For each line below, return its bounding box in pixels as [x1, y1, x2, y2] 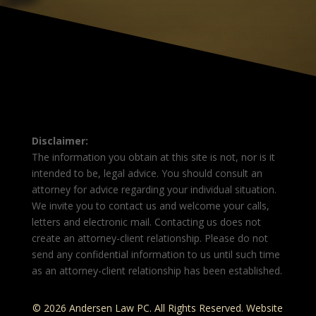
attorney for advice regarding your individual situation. [31, 183, 276, 197]
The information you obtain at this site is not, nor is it [31, 150, 275, 164]
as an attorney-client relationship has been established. [31, 264, 282, 278]
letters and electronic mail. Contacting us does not [31, 215, 261, 229]
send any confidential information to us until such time [31, 248, 280, 262]
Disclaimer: [31, 134, 88, 148]
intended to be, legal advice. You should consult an [31, 166, 262, 181]
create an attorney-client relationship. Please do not [31, 231, 268, 245]
